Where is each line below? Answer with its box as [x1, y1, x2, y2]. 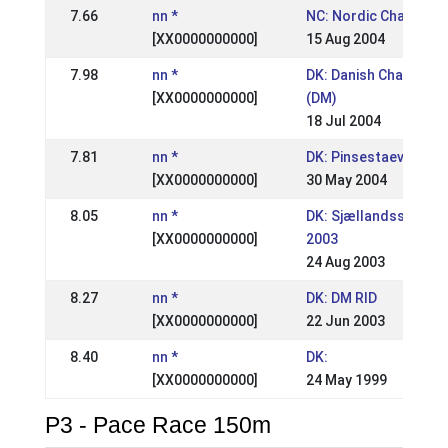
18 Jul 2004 [305, 113, 381, 129]
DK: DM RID [305, 290, 377, 306]
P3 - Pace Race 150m [44, 412, 271, 438]
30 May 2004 [305, 172, 387, 188]
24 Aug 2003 [305, 254, 385, 270]
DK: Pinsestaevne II [305, 149, 431, 165]
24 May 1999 [305, 372, 387, 388]
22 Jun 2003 [305, 313, 385, 329]
